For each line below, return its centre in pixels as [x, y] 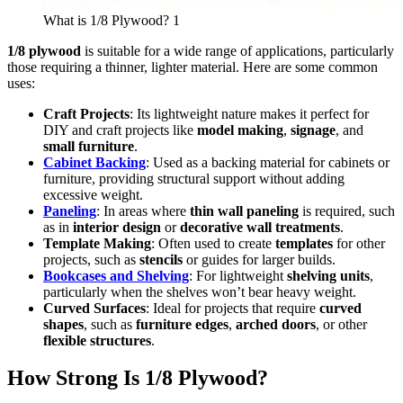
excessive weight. [93, 194]
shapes [63, 324]
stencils [161, 259]
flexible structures [97, 340]
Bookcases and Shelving [116, 275]
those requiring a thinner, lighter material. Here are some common [193, 67]
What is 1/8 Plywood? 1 [112, 20]
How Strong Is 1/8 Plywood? [138, 378]
